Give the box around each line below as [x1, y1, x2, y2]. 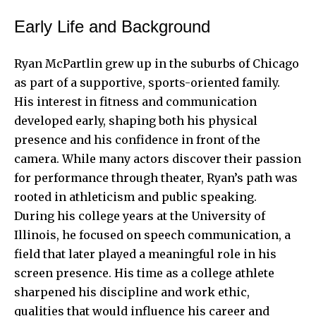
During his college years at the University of [14, 208, 265, 223]
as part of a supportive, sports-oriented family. [14, 75, 280, 90]
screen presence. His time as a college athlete [14, 265, 274, 280]
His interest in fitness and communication [14, 94, 257, 109]
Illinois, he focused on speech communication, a [14, 227, 291, 242]
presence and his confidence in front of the [14, 132, 260, 147]
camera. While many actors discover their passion [14, 151, 301, 166]
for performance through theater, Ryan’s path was [14, 170, 298, 185]
